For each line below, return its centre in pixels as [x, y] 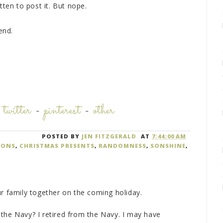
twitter [18, 111]
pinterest [62, 111]
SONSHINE [168, 146]
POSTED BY [62, 136]
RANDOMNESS [122, 146]
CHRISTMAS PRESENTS [57, 146]
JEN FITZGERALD [109, 136]
